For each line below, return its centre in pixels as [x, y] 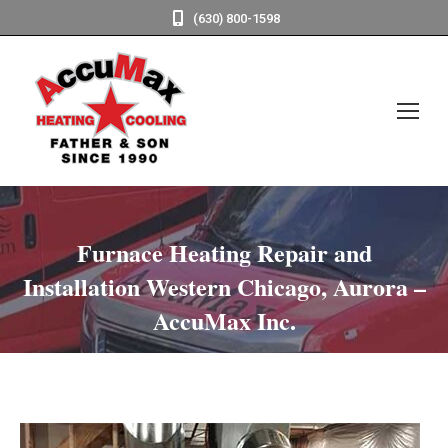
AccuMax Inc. [224, 320]
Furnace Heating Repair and [224, 252]
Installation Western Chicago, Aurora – [224, 286]
